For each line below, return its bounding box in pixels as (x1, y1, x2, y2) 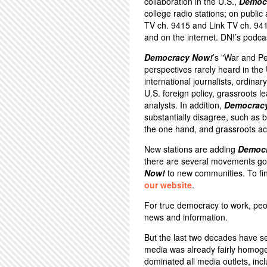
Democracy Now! (144, 51, 213, 63)
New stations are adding (144, 143, 238, 155)
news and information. (144, 211, 228, 223)
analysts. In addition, (144, 99, 224, 111)
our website (144, 179, 192, 191)
